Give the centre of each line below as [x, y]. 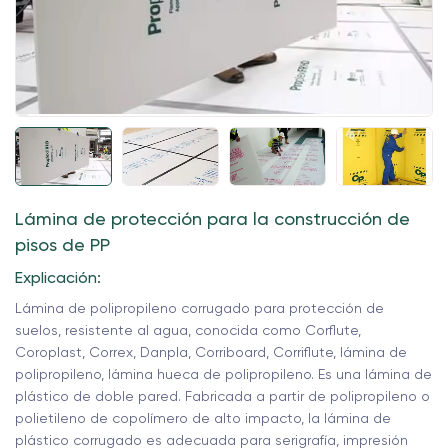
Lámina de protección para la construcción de [212, 218]
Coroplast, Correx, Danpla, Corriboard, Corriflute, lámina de [211, 352]
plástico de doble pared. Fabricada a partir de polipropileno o [222, 396]
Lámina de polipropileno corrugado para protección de [199, 308]
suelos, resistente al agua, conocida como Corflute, [188, 330]
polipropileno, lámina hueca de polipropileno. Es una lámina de [223, 374]
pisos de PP [62, 244]
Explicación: [58, 277]
